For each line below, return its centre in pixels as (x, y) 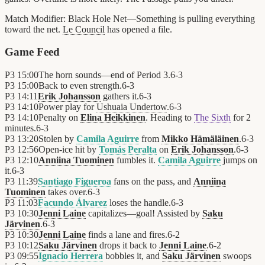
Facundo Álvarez (72, 203)
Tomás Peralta (128, 150)
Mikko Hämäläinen (200, 139)
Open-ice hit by (69, 150)
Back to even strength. (80, 86)
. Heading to (170, 118)
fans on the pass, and (152, 182)
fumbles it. (136, 160)
